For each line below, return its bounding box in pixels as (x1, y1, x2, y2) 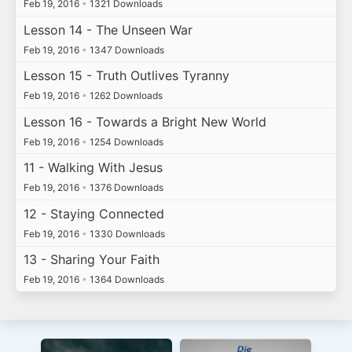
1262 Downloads (86, 90, 163, 102)
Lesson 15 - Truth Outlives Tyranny (23, 68, 229, 84)
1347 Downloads (86, 43, 164, 56)
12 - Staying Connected (23, 205, 164, 222)
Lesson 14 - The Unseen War (23, 21, 192, 38)
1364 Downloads (86, 273, 164, 286)
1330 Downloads (86, 227, 165, 240)
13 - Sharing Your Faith (23, 251, 159, 268)
